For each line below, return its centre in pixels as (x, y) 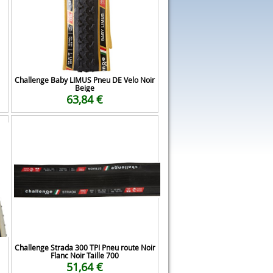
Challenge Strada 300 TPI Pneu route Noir (85, 247)
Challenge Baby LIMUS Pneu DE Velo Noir (85, 80)
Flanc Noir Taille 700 (85, 255)
